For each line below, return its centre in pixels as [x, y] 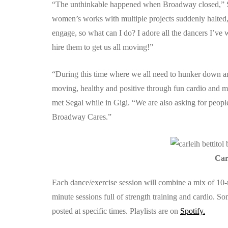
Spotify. [193, 211]
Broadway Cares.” [82, 117]
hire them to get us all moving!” [103, 47]
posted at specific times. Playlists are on [116, 211]
